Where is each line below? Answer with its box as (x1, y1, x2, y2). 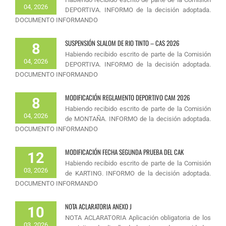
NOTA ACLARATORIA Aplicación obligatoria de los (65, 213, 211, 221)
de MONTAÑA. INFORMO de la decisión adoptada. (65, 115, 211, 123)
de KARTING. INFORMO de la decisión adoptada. (65, 169, 211, 177)
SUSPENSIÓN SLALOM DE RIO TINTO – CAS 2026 (65, 37, 180, 48)
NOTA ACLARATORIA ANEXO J (65, 201, 132, 211)
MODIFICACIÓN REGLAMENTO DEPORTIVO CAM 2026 (65, 92, 190, 102)
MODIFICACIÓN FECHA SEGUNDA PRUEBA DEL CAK (65, 146, 184, 157)
